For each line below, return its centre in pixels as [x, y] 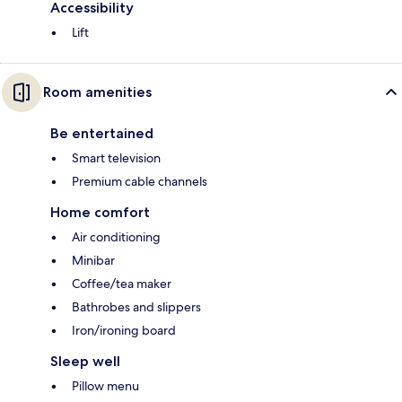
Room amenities [97, 92]
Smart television [116, 157]
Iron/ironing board [124, 330]
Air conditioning [116, 236]
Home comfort [100, 212]
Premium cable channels [140, 181]
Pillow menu [105, 385]
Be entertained [102, 133]
